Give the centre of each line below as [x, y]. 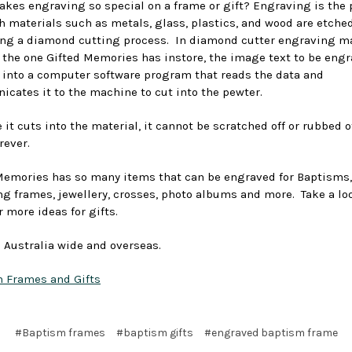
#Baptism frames [60, 332]
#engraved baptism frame [271, 332]
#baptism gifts [154, 332]
